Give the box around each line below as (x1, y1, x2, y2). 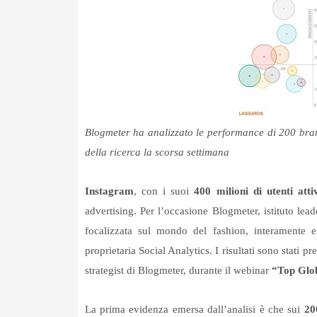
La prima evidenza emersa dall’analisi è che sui (84, 304, 304, 316)
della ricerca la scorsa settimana (84, 146, 229, 158)
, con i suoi (133, 185, 195, 197)
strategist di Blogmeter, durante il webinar (84, 265, 272, 277)
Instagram (84, 185, 134, 197)
